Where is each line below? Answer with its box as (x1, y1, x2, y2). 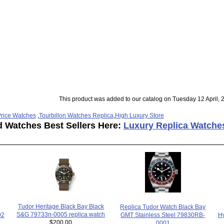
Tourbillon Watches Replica (38, 112, 113, 119)
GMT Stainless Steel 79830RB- (120, 211, 205, 218)
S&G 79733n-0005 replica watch (16, 210, 105, 217)
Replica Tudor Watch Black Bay (120, 203, 206, 210)
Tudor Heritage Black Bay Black (17, 202, 104, 209)
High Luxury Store (114, 112, 164, 119)
